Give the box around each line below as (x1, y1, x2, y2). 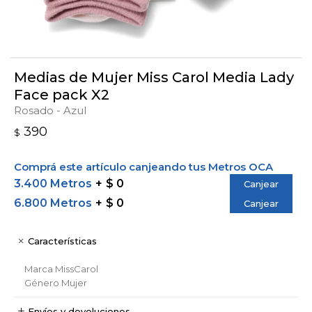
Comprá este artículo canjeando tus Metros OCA (14, 159, 273, 173)
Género (24, 276, 59, 288)
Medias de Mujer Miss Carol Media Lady (14, 68, 294, 86)
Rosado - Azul (14, 103, 86, 117)
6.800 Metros (14, 196, 92, 210)
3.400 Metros (14, 176, 92, 190)
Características (28, 235, 97, 247)
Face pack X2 (14, 86, 109, 103)
